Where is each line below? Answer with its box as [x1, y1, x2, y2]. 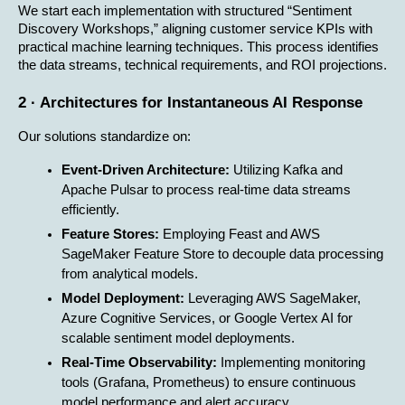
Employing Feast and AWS [159, 226, 320, 241]
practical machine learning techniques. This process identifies [18, 40, 379, 55]
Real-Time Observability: [61, 354, 217, 370]
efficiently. [61, 202, 119, 217]
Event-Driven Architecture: [61, 162, 230, 177]
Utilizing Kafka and [230, 162, 343, 177]
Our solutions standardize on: [18, 128, 191, 144]
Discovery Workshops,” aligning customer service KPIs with [18, 22, 372, 37]
